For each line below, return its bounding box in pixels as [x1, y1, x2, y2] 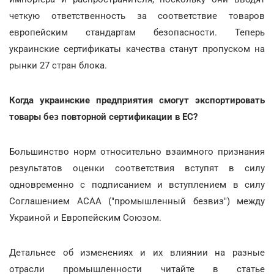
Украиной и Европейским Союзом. [9, 212, 161, 223]
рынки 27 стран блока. [9, 59, 107, 71]
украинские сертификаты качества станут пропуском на [9, 43, 265, 54]
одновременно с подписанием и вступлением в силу [9, 179, 265, 190]
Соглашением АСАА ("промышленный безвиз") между [9, 195, 265, 207]
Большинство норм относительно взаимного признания [9, 146, 265, 157]
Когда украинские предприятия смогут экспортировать [9, 94, 265, 106]
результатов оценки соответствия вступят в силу [9, 162, 265, 174]
